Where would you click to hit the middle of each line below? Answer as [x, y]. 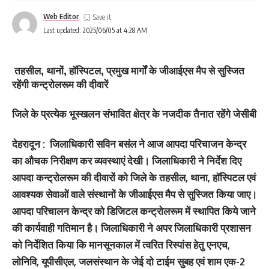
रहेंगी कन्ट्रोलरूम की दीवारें [60, 84]
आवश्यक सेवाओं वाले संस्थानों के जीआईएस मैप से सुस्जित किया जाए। [134, 194]
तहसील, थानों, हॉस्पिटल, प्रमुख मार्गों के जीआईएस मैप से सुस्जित [128, 70]
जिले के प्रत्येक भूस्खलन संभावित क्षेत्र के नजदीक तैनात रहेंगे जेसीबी [134, 113]
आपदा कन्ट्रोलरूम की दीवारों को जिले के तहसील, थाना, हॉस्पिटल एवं [134, 177]
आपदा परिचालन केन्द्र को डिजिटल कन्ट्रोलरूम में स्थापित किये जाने [134, 211]
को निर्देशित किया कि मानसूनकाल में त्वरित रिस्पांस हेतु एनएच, [121, 245]
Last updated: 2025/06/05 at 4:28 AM [95, 30]
